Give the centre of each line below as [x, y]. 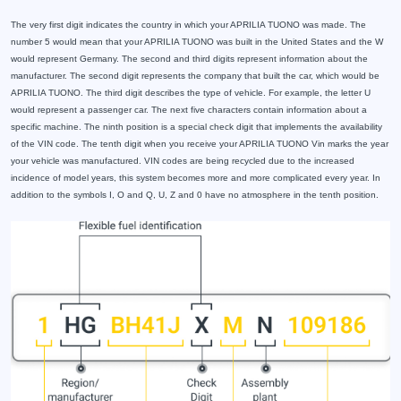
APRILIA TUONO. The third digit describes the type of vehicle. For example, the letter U [191, 93]
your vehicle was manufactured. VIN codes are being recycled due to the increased [183, 161]
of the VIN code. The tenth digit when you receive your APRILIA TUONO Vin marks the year [200, 144]
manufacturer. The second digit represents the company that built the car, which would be [195, 76]
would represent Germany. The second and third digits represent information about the [189, 59]
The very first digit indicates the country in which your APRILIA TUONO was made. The [188, 25]
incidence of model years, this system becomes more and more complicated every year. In [196, 178]
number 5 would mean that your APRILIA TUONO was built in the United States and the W [197, 42]
